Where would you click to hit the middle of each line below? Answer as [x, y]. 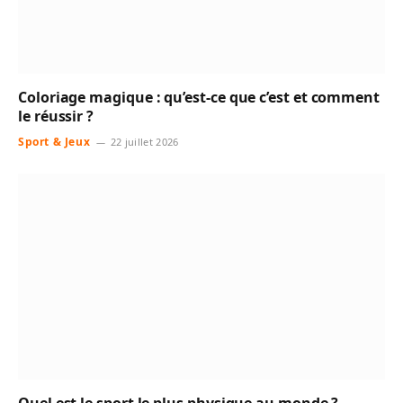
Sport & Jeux [54, 141]
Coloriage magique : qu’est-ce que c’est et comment [199, 97]
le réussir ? [56, 116]
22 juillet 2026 [144, 141]
